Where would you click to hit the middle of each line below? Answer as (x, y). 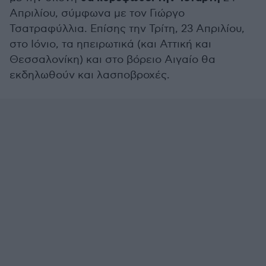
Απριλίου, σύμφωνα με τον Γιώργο (97, 13)
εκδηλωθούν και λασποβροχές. (90, 75)
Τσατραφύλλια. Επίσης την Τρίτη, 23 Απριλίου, (127, 29)
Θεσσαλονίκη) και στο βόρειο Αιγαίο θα (113, 60)
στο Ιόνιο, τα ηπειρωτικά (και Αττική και (110, 44)
